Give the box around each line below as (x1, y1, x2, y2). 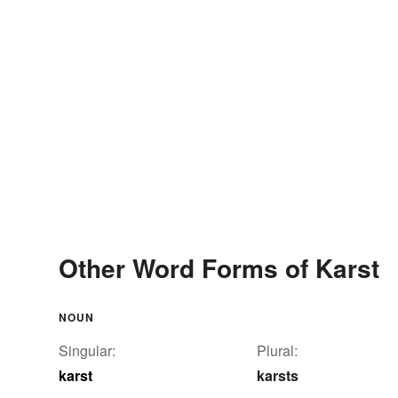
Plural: (257, 339, 298, 361)
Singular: (59, 339, 115, 361)
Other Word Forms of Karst (59, 249, 379, 286)
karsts (257, 364, 298, 386)
